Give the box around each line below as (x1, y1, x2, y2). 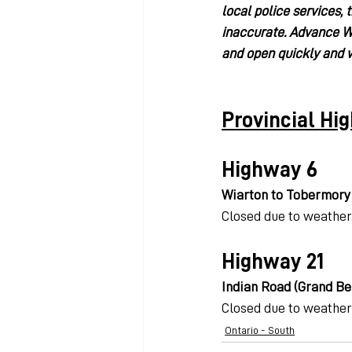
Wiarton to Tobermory (222, 188, 350, 202)
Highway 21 (222, 251, 324, 273)
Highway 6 (222, 159, 317, 181)
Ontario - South (225, 324, 295, 335)
